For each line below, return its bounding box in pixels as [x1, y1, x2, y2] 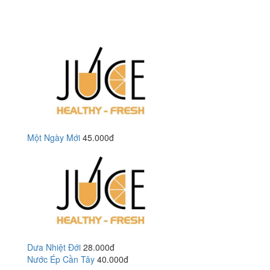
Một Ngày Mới [27, 131, 80, 143]
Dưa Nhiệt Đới [27, 241, 81, 253]
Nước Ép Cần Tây [27, 253, 95, 265]
